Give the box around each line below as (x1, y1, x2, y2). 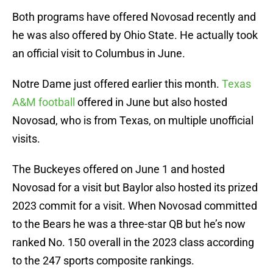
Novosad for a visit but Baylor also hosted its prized (12, 181, 258, 194)
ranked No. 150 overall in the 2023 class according (12, 236, 254, 249)
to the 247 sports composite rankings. (12, 254, 194, 268)
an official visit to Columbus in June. (12, 47, 185, 60)
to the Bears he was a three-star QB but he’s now (12, 218, 246, 231)
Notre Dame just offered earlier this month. (12, 77, 222, 91)
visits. (12, 132, 40, 146)
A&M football (12, 96, 75, 109)
